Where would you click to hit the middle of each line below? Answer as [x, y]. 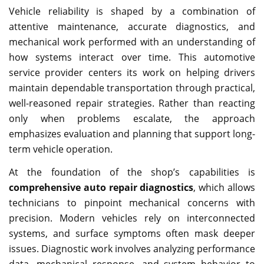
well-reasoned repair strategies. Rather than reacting [132, 103]
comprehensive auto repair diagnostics [101, 187]
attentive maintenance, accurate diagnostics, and [132, 27]
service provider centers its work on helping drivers [132, 72]
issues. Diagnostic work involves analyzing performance [132, 248]
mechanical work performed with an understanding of [132, 42]
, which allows [225, 187]
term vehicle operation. [61, 149]
